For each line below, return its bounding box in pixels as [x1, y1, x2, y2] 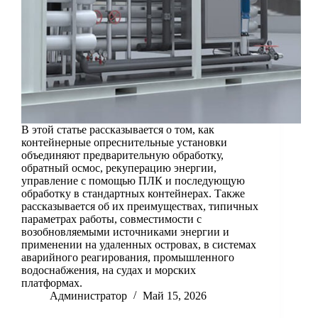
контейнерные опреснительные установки [21, 136, 227, 149]
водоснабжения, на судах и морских [21, 264, 196, 277]
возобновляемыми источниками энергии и [21, 226, 229, 238]
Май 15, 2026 [143, 290, 207, 302]
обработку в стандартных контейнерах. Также [21, 187, 245, 200]
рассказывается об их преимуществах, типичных [21, 200, 258, 213]
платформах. [21, 277, 82, 290]
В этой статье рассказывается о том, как [21, 124, 214, 136]
